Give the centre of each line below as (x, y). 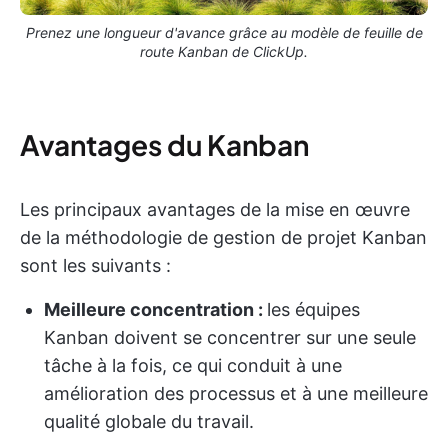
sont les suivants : (95, 265)
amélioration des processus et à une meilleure (236, 393)
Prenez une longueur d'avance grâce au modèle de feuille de (224, 32)
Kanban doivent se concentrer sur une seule (230, 337)
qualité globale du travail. (149, 421)
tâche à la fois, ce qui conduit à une (193, 365)
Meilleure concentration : (155, 309)
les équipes (313, 309)
